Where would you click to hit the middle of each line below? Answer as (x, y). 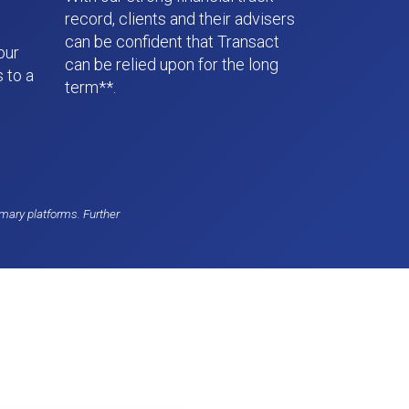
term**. (90, 87)
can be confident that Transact (172, 42)
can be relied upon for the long (172, 64)
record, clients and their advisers (180, 19)
